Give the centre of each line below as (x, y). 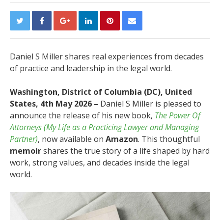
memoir (26, 151)
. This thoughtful (169, 139)
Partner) (24, 139)
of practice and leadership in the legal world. (91, 68)
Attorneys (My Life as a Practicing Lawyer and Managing (104, 127)
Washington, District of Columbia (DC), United (101, 92)
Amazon (122, 139)
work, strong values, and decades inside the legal (100, 163)
